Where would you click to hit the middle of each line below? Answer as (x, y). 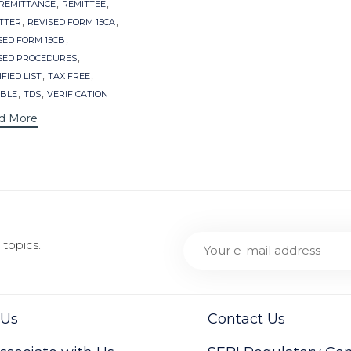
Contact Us (246, 319)
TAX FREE (69, 76)
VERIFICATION (78, 94)
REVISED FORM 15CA (71, 22)
